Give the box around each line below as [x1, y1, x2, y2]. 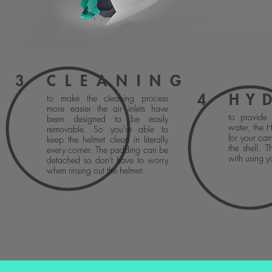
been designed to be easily [47, 115, 168, 123]
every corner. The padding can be [47, 146, 168, 154]
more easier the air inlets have [47, 104, 168, 113]
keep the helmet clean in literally [47, 135, 168, 144]
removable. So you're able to [47, 125, 168, 134]
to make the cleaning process [47, 94, 168, 103]
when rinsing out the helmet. [47, 166, 144, 175]
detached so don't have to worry [47, 156, 168, 165]
